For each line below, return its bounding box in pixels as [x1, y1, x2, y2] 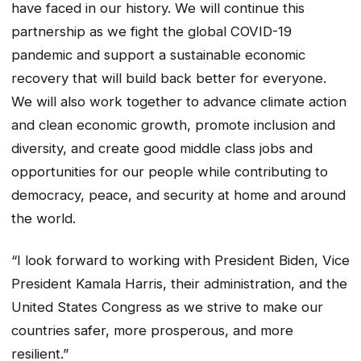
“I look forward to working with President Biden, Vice [11, 252, 350, 269]
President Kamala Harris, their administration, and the [11, 276, 347, 293]
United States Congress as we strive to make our [11, 299, 323, 316]
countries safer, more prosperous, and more [11, 322, 293, 339]
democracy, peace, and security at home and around [11, 186, 346, 203]
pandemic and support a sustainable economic [11, 46, 305, 63]
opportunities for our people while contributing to [11, 163, 328, 180]
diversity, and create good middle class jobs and [11, 139, 313, 156]
